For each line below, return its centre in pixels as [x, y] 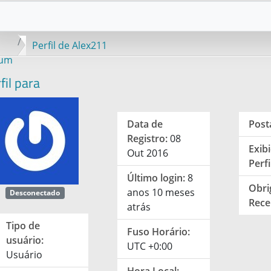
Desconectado [35, 193]
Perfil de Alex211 [69, 45]
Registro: [148, 139]
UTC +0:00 [150, 246]
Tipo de [23, 226]
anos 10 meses [161, 192]
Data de [145, 124]
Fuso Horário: [159, 232]
